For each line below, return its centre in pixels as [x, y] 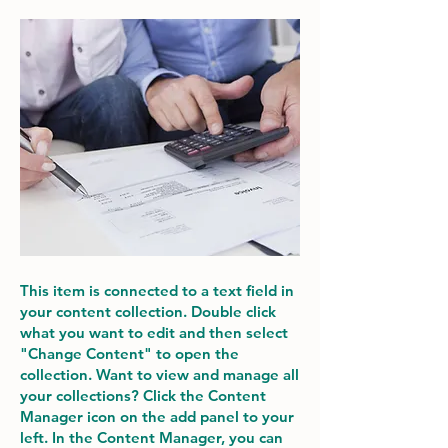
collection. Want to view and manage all [159, 374]
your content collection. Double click [148, 311]
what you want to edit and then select [154, 332]
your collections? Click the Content [143, 395]
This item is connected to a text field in [157, 290]
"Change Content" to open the [129, 353]
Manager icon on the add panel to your [157, 416]
